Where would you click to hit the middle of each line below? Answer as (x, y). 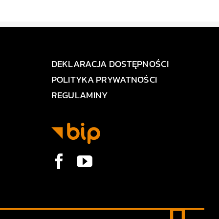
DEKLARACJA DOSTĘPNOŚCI (110, 64)
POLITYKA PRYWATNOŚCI (104, 79)
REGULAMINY (79, 95)
